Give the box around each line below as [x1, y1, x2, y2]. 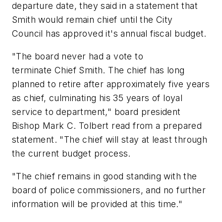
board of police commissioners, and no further [12, 184, 206, 195]
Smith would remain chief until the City [12, 14, 173, 25]
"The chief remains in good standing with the [12, 170, 197, 181]
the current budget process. [12, 148, 131, 159]
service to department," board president [12, 106, 181, 117]
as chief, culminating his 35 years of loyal [12, 92, 183, 103]
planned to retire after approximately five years [12, 78, 210, 89]
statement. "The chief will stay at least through [12, 134, 208, 145]
